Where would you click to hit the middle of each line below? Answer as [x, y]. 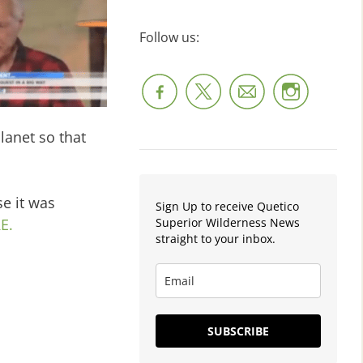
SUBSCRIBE [238, 331]
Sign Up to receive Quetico [227, 206]
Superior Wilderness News [228, 222]
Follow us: [169, 37]
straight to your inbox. [216, 238]
